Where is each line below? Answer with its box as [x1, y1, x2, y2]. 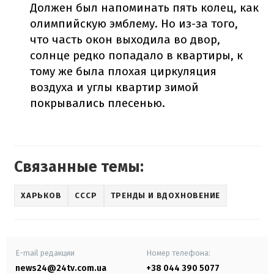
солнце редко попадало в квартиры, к [30, 48, 243, 62]
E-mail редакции [15, 248, 75, 257]
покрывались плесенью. [30, 95, 166, 110]
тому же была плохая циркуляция [30, 64, 217, 78]
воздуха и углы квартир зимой [30, 80, 199, 94]
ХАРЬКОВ [21, 191, 62, 201]
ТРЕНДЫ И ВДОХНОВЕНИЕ [110, 191, 221, 201]
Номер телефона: [146, 248, 210, 257]
